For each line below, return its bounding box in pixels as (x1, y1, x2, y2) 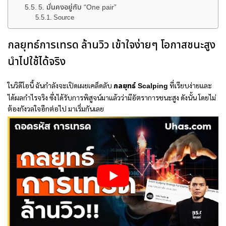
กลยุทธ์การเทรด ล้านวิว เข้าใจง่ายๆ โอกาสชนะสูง (8, 38, 215, 53)
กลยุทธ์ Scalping (114, 80, 168, 91)
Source (53, 13, 75, 23)
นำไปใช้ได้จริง (8, 54, 66, 70)
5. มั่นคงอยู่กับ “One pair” (38, 2, 117, 13)
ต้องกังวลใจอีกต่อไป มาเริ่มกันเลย (8, 103, 104, 113)
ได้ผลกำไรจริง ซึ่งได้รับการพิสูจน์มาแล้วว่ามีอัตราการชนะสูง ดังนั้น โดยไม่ (8, 92, 216, 102)
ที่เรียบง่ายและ (168, 80, 212, 90)
